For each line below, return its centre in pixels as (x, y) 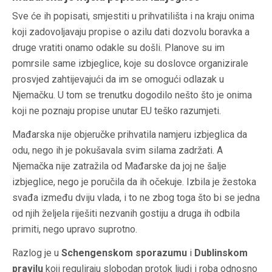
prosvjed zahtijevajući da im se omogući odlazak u (118, 80)
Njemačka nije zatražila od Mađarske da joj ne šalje (119, 166)
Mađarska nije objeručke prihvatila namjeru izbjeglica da (130, 135)
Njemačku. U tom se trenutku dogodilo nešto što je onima (132, 95)
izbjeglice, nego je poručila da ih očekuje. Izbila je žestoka (134, 182)
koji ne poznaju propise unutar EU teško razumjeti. (117, 111)
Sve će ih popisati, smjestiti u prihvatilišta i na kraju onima (133, 16)
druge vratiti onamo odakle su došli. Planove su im (118, 48)
